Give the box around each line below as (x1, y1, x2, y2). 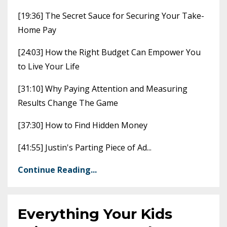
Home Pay (18, 24, 56, 36)
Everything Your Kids (18, 205, 172, 223)
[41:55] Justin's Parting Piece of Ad (18, 142, 147, 154)
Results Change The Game (18, 97, 118, 109)
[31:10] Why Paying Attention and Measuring (18, 83, 187, 95)
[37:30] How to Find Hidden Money (18, 120, 147, 131)
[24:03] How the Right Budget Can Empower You (18, 47, 201, 58)
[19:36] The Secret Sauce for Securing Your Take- (18, 10, 204, 22)
